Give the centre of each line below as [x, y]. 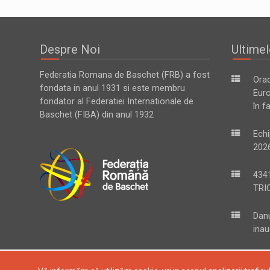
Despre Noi [70, 49]
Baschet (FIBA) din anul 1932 [97, 115]
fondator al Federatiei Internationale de [117, 101]
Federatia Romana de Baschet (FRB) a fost [125, 75]
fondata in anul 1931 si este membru [112, 88]
